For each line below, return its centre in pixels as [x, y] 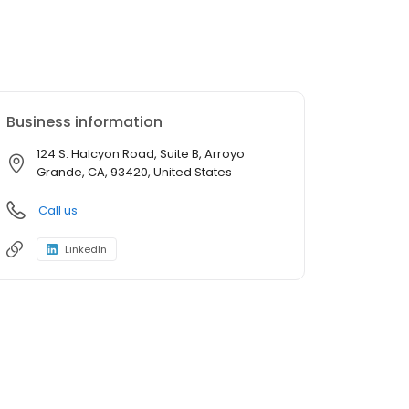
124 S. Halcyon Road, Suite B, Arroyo [141, 154]
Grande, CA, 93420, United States [134, 172]
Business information [84, 122]
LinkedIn [86, 249]
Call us [58, 210]
